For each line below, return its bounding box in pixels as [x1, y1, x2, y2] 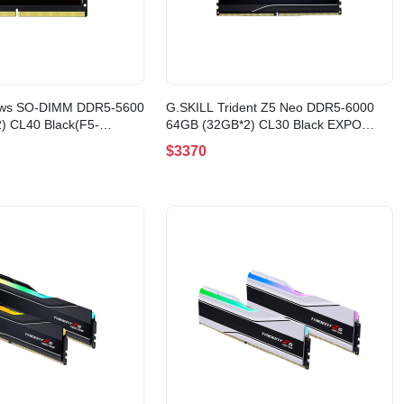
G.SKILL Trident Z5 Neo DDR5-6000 [166, 100, 374, 115]
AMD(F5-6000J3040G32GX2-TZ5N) [166, 134, 373, 150]
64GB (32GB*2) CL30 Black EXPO [166, 117, 362, 133]
